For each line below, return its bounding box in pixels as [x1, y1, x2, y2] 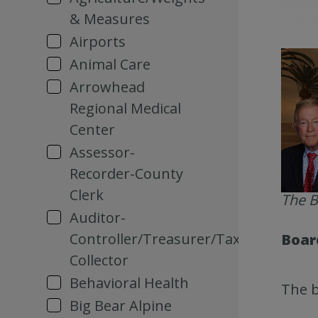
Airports [70, 32, 126, 51]
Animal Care [70, 55, 150, 74]
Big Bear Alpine [70, 296, 172, 315]
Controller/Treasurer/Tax [70, 229, 240, 248]
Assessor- [70, 143, 135, 162]
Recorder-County [70, 164, 183, 183]
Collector [70, 251, 128, 270]
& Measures [70, 9, 150, 28]
